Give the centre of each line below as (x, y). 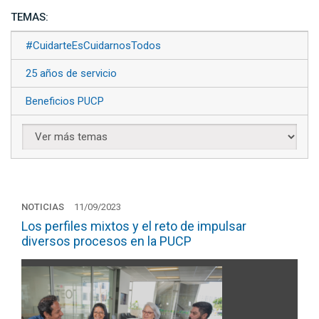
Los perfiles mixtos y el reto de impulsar (134, 226)
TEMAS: (30, 17)
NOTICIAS (43, 207)
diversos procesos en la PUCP (106, 241)
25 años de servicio (71, 73)
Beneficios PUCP (65, 101)
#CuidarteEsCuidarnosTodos (93, 46)
